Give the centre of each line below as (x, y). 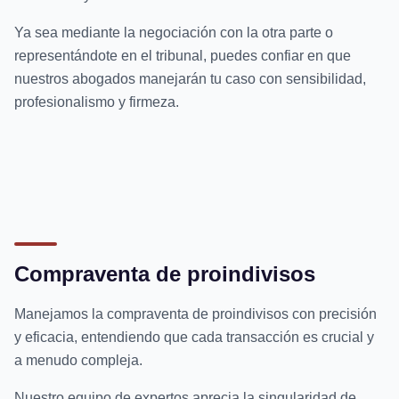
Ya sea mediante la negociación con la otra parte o (174, 32)
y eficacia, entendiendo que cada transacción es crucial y (194, 337)
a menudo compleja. (78, 360)
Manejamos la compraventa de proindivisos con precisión (195, 313)
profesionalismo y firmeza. (97, 102)
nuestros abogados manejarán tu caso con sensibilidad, (190, 78)
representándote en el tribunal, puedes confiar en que (183, 55)
